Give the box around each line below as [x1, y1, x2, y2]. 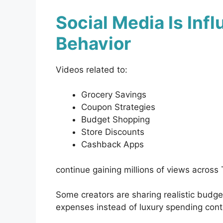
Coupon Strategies [81, 102, 155, 112]
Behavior [56, 32, 131, 54]
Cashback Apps [81, 139, 144, 150]
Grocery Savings [81, 90, 146, 100]
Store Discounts [81, 127, 144, 137]
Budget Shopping [81, 114, 150, 125]
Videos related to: [56, 64, 127, 75]
